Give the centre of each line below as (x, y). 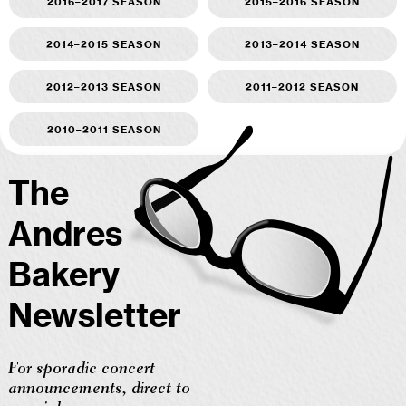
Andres (65, 235)
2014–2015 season (104, 43)
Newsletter (95, 317)
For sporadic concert (82, 369)
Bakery (64, 276)
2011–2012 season (302, 86)
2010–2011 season (104, 128)
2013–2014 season (302, 43)
